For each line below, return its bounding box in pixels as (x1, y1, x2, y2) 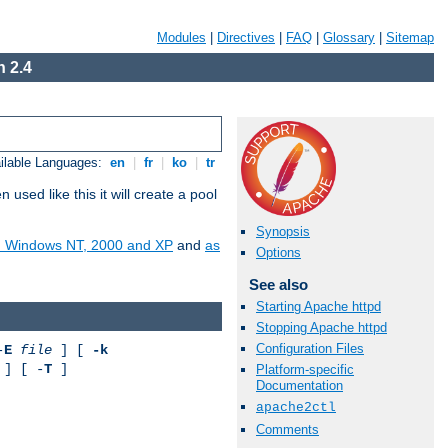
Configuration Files (256, 340, 364, 356)
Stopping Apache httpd (256, 319, 387, 335)
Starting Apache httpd (256, 298, 381, 314)
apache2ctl (256, 400, 336, 416)
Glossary (323, 30, 375, 45)
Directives (217, 30, 275, 45)
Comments (256, 421, 319, 437)
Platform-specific (256, 362, 354, 378)
